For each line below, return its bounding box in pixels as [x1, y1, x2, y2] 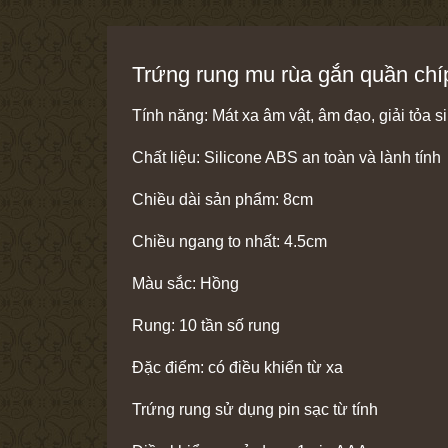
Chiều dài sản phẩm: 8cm [132, 190, 313, 208]
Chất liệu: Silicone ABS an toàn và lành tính [132, 148, 441, 166]
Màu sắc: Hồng [132, 274, 239, 292]
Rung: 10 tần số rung [132, 316, 280, 334]
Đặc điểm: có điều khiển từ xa [132, 358, 343, 376]
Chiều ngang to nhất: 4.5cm [132, 232, 331, 250]
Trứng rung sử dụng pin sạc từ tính [132, 400, 378, 418]
